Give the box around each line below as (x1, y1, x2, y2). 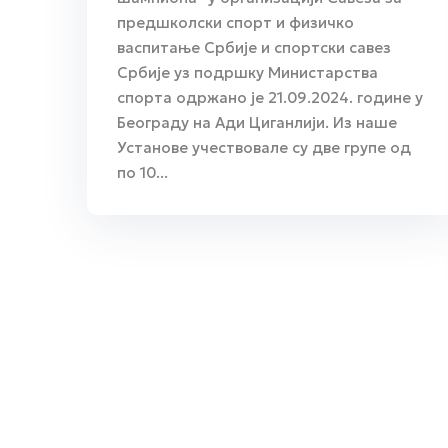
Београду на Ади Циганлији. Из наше (117, 112, 397, 132)
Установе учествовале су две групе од (117, 137, 411, 157)
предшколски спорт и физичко (117, 12, 354, 32)
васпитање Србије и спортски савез (117, 37, 391, 57)
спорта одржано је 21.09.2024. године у (117, 87, 423, 107)
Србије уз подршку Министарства (117, 62, 378, 82)
